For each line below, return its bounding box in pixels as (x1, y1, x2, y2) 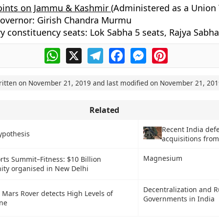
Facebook (124, 46, 160, 57)
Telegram (103, 46, 138, 57)
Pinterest (167, 46, 201, 57)
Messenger (146, 46, 188, 57)
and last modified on (90, 78, 160, 88)
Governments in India (143, 194, 215, 203)
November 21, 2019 (28, 78, 91, 88)
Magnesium (143, 153, 182, 163)
